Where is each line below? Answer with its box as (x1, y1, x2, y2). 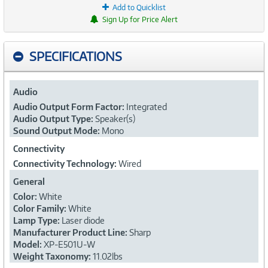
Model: (13, 239, 44, 249)
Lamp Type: (13, 215, 62, 226)
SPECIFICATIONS (29, 48, 122, 64)
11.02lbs (93, 251, 123, 261)
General (13, 176, 45, 187)
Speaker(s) (95, 113, 135, 124)
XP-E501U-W (44, 239, 95, 249)
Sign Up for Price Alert (102, 14, 178, 24)
